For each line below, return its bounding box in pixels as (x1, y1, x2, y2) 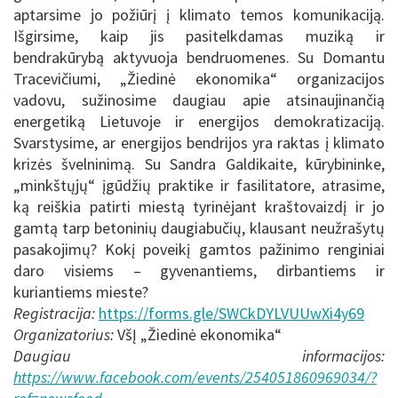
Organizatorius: (13, 323, 114, 345)
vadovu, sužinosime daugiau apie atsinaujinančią (13, 89, 385, 110)
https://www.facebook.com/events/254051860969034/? (13, 366, 377, 387)
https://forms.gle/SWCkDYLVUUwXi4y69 (99, 302, 364, 323)
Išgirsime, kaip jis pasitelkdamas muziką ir (13, 25, 385, 46)
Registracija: (13, 302, 95, 323)
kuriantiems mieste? (13, 281, 148, 302)
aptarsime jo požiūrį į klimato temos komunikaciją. (13, 4, 385, 25)
